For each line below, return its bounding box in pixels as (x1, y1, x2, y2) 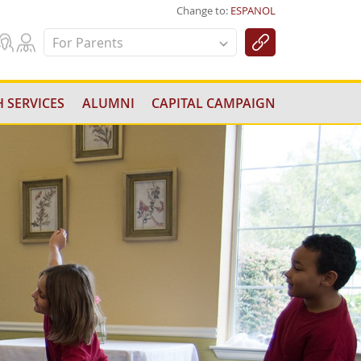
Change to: (176, 3, 230, 18)
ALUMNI (81, 94, 135, 112)
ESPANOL (230, 3, 276, 18)
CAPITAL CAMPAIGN (151, 94, 276, 112)
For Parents (52, 34, 123, 52)
